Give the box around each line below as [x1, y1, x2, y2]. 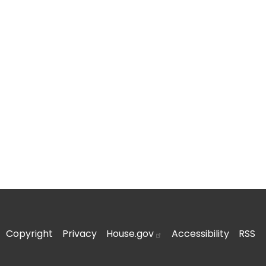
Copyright [6, 227, 53, 240]
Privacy [62, 227, 97, 240]
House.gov [106, 227, 154, 240]
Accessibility [172, 227, 230, 240]
